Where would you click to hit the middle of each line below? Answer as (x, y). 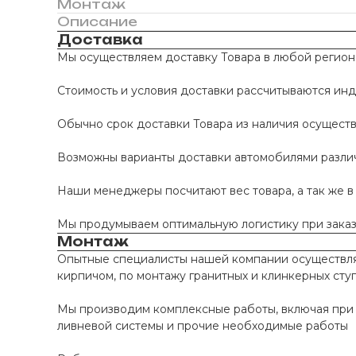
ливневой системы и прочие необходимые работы (203, 326)
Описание (97, 21)
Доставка (100, 40)
